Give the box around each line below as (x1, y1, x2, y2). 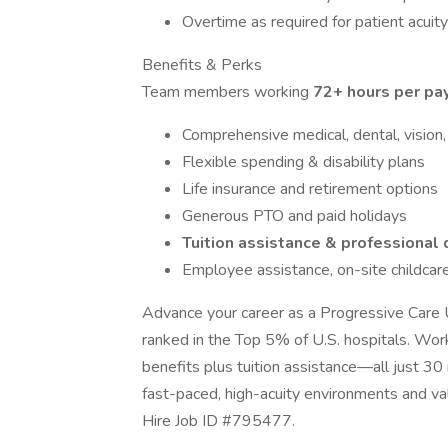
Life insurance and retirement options (182, 178, 438, 200)
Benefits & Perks (142, 54, 262, 76)
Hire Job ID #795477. (142, 410, 295, 432)
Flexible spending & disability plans (182, 151, 425, 173)
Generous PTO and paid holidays (182, 205, 407, 227)
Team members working (142, 81, 313, 103)
